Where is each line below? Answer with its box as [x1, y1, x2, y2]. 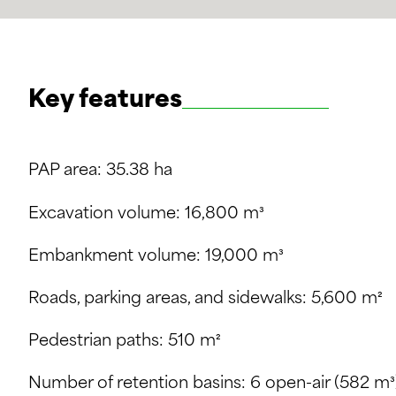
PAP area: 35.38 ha [28, 163, 172, 180]
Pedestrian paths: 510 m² [28, 333, 221, 351]
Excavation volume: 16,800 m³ [28, 205, 264, 223]
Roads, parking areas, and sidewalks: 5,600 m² [28, 290, 383, 308]
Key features [28, 89, 182, 114]
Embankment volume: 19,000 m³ [28, 247, 284, 265]
